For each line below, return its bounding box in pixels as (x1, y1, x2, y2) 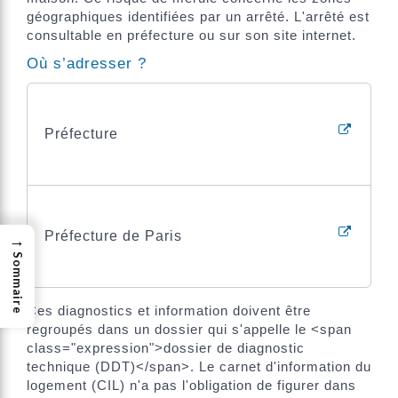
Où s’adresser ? (27, 55, 147, 73)
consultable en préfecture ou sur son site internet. (27, 27, 356, 43)
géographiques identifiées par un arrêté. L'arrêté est (27, 8, 370, 24)
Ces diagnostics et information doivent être (27, 303, 311, 319)
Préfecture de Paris (44, 228, 182, 244)
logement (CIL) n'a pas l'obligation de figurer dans (27, 378, 356, 394)
